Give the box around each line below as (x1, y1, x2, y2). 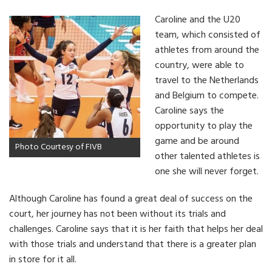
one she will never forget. (155, 163, 259, 180)
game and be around (155, 133, 239, 149)
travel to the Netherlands (155, 72, 259, 89)
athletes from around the (155, 42, 259, 58)
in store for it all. (9, 251, 76, 268)
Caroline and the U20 (155, 12, 240, 28)
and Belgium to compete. (155, 87, 259, 104)
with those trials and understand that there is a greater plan (9, 236, 256, 253)
